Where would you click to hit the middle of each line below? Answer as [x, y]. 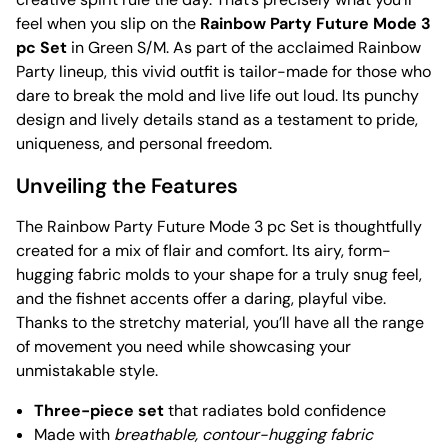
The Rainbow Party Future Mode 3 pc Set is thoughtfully [219, 227]
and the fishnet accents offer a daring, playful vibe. [201, 299]
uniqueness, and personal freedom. [144, 144]
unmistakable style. [87, 371]
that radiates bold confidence [275, 411]
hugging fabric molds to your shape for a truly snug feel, [219, 275]
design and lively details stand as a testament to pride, [217, 120]
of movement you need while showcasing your [183, 347]
